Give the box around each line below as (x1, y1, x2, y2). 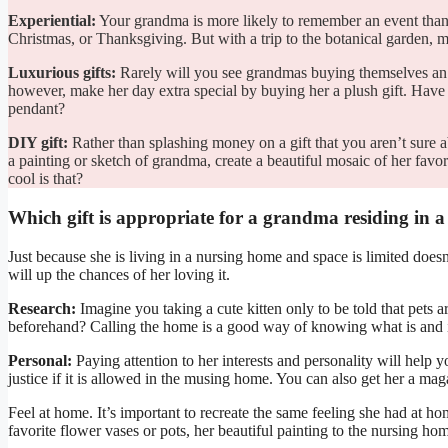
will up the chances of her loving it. (8, 265, 230, 283)
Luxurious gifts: (8, 64, 116, 82)
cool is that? (8, 170, 83, 188)
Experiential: (8, 12, 96, 30)
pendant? (8, 100, 65, 118)
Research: (8, 299, 76, 317)
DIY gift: (8, 134, 68, 152)
